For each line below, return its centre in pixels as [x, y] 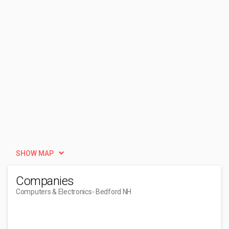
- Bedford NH [112, 192]
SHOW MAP [35, 153]
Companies [45, 181]
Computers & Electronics [54, 192]
